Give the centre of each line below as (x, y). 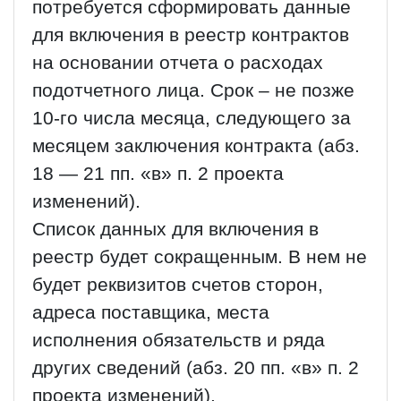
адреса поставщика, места (151, 313)
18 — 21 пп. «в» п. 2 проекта (158, 174)
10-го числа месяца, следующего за (192, 119)
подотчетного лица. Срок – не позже (193, 91)
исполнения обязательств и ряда (179, 341)
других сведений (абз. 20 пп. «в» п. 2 (196, 368)
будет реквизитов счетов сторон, (178, 285)
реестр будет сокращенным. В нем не (200, 257)
